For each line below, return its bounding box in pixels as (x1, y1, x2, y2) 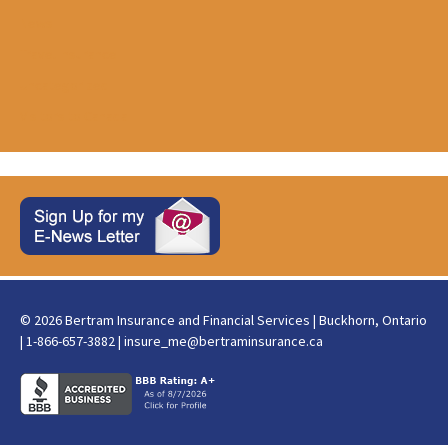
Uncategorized (20, 76, 109, 94)
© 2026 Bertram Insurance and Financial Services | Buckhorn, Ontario (20, 311, 427, 329)
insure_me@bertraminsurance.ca (124, 332, 323, 350)
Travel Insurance (20, 45, 117, 63)
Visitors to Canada (20, 107, 128, 125)
